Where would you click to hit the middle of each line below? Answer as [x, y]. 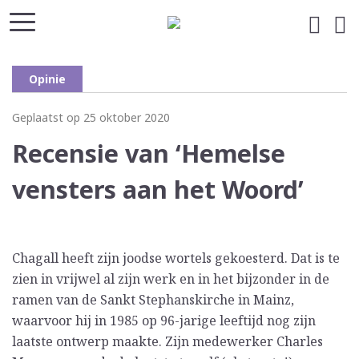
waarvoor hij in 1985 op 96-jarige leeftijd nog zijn [164, 321]
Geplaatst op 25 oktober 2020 [91, 117]
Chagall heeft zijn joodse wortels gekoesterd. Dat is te [176, 258]
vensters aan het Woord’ [158, 190]
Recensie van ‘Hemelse [149, 154]
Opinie [47, 79]
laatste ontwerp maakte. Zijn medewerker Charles [167, 342]
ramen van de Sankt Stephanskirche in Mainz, [153, 300]
